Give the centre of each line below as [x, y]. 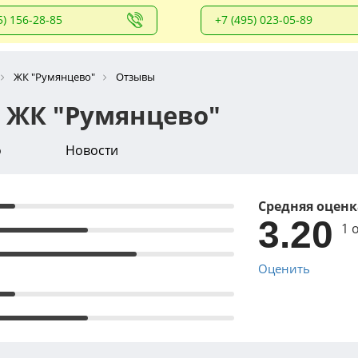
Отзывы [135, 76]
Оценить [284, 268]
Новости [92, 150]
